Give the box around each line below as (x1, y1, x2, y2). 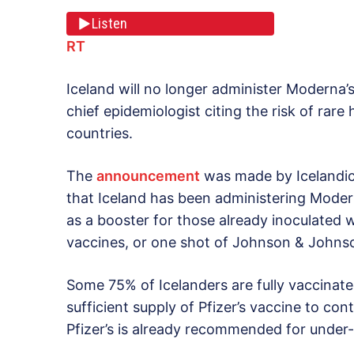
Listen (92, 15, 127, 32)
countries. (66, 124, 133, 141)
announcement (96, 167, 200, 184)
